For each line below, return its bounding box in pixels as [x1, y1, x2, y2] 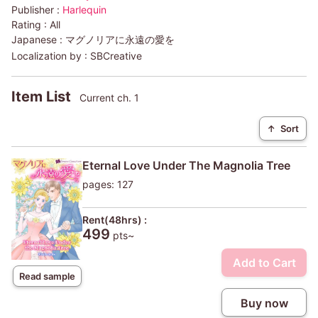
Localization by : [11, 50, 90, 62]
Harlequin [62, 4, 106, 16]
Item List [11, 88, 75, 106]
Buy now [240, 296, 288, 311]
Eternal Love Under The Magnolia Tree [82, 158, 290, 173]
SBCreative [90, 50, 142, 62]
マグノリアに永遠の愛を [65, 33, 175, 46]
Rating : [11, 18, 50, 31]
